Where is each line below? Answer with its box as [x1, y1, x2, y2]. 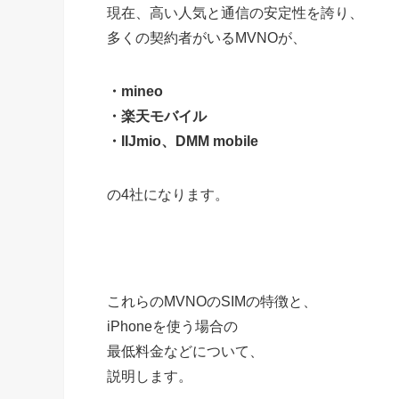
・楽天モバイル [107, 108, 207, 124]
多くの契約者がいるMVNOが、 [107, 29, 306, 45]
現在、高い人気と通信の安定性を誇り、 [107, 4, 363, 20]
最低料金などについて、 [107, 343, 264, 359]
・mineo [107, 83, 163, 99]
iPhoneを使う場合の [107, 318, 238, 334]
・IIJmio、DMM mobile [107, 133, 258, 149]
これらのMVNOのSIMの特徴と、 [107, 293, 317, 309]
